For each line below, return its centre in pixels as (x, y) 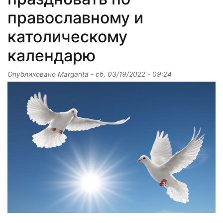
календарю (52, 56)
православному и (75, 18)
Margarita (73, 74)
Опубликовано (33, 74)
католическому (67, 37)
